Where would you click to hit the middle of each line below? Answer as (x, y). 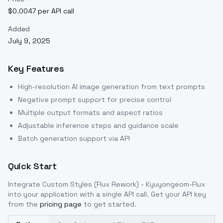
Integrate (25, 184)
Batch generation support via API (74, 139)
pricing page (61, 204)
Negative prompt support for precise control (95, 100)
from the (23, 204)
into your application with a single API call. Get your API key (107, 194)
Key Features (36, 69)
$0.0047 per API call (41, 11)
